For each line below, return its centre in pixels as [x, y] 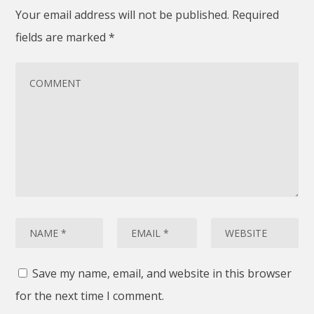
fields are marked [62, 37]
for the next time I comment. [90, 295]
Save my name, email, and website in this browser [162, 273]
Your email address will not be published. [123, 14]
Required [256, 14]
